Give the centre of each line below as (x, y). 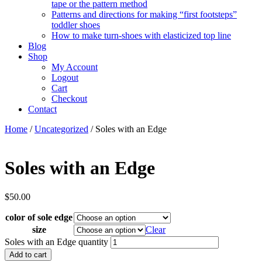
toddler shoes (76, 25)
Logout (65, 77)
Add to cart (28, 254)
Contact (42, 109)
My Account (75, 67)
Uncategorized (61, 129)
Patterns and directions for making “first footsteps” (144, 14)
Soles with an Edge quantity (56, 242)
